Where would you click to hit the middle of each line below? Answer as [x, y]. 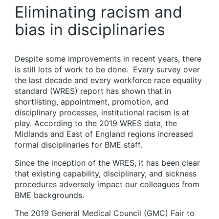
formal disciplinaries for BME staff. [78, 145]
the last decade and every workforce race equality [108, 80]
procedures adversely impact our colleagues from [107, 184]
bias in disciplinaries [90, 30]
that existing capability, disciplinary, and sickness [106, 174]
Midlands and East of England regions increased [104, 134]
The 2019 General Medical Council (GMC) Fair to [105, 213]
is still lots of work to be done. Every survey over [107, 69]
